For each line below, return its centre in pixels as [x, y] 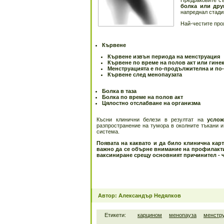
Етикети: [115, 215]
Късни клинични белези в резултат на [152, 119]
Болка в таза [119, 91]
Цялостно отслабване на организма [151, 103]
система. [108, 131]
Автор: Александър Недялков [139, 195]
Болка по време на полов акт [142, 97]
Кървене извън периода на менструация [164, 56]
